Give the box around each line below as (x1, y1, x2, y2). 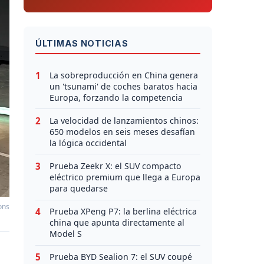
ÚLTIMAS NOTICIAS (35, 38, 128, 48)
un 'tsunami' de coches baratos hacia (49, 80, 197, 92)
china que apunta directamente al (49, 217, 184, 229)
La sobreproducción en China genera (49, 69, 198, 81)
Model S (49, 228, 82, 240)
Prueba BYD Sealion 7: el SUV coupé (49, 251, 192, 263)
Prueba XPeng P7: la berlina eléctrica (49, 206, 197, 217)
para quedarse (49, 182, 108, 194)
